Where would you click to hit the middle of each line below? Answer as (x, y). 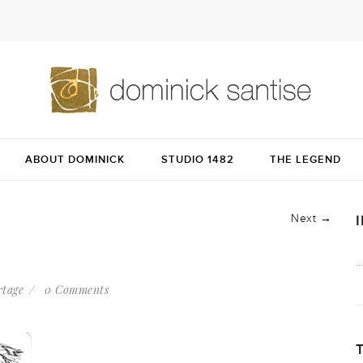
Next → (311, 218)
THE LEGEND (305, 160)
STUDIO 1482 (197, 160)
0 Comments (77, 290)
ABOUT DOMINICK (75, 160)
